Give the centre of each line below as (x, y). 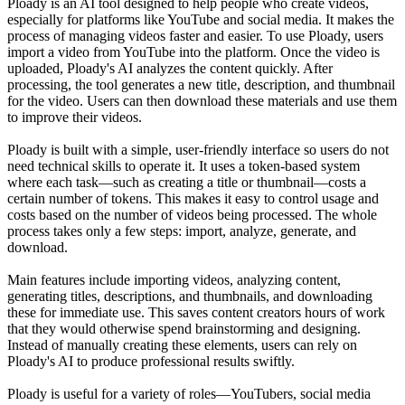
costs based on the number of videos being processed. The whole (192, 215)
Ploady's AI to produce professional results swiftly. (151, 362)
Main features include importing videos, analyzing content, (174, 280)
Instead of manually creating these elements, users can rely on (182, 345)
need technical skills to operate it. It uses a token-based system (184, 166)
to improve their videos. (75, 118)
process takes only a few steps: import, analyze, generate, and (182, 231)
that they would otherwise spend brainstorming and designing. (184, 329)
